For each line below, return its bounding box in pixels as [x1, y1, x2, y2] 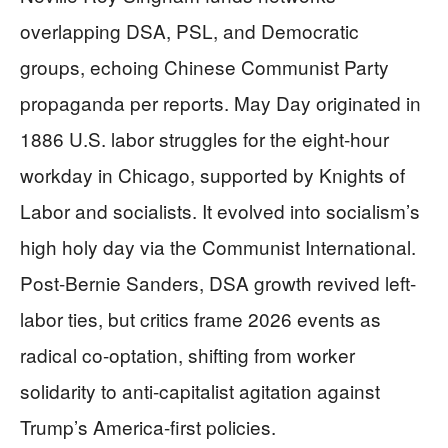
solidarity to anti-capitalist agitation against [20, 376, 380, 404]
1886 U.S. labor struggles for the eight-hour [20, 124, 389, 152]
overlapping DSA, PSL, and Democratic [20, 16, 359, 44]
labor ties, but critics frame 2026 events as [20, 304, 381, 332]
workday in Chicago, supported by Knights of [20, 160, 405, 188]
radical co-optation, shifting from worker [20, 340, 355, 368]
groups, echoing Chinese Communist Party [20, 52, 389, 80]
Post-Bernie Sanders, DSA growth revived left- [20, 268, 416, 296]
